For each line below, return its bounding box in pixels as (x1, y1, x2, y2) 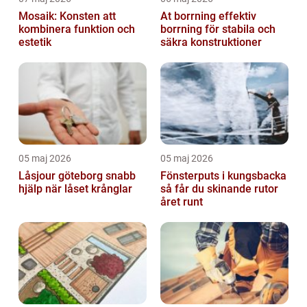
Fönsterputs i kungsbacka (160, 169, 286, 183)
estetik (19, 36, 51, 49)
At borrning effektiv (160, 10, 219, 23)
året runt (160, 195, 203, 209)
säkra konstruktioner (160, 36, 262, 49)
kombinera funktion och (19, 23, 135, 36)
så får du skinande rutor (160, 182, 278, 196)
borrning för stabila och (160, 23, 275, 36)
